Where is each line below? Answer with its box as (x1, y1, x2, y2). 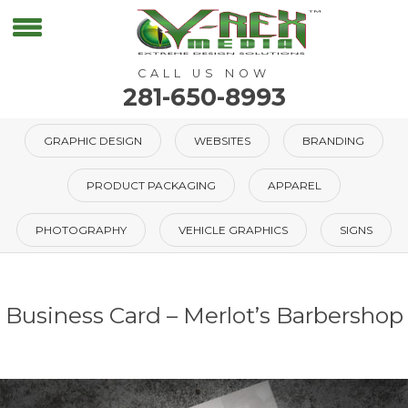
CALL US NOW (138, 66, 270, 80)
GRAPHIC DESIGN (44, 134, 142, 148)
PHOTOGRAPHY (36, 223, 127, 237)
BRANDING (302, 134, 364, 148)
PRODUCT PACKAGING (87, 178, 216, 192)
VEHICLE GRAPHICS (178, 223, 288, 237)
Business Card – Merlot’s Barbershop (5, 301, 403, 330)
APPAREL (268, 178, 321, 192)
